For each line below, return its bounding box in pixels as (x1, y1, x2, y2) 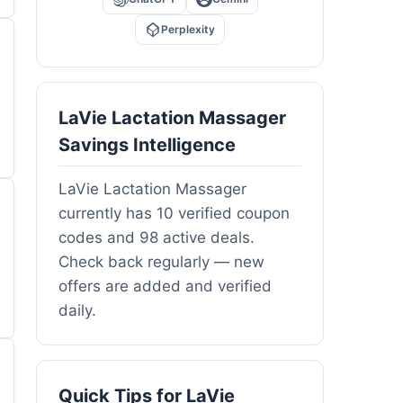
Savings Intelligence (58, 133, 236, 156)
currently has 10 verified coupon (58, 203, 290, 222)
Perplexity (161, 22, 215, 36)
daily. (58, 300, 96, 319)
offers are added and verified (58, 276, 272, 295)
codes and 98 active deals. (58, 228, 255, 246)
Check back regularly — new (58, 252, 264, 271)
